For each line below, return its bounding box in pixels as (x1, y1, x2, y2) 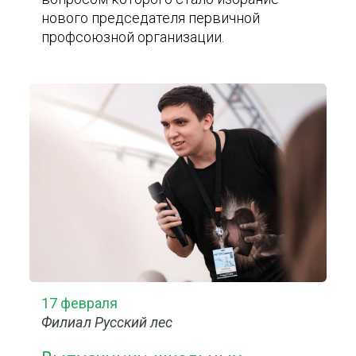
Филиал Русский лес (41, 314, 173, 331)
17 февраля (41, 295, 118, 311)
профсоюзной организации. (41, 29, 225, 45)
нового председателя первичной (41, 10, 261, 26)
